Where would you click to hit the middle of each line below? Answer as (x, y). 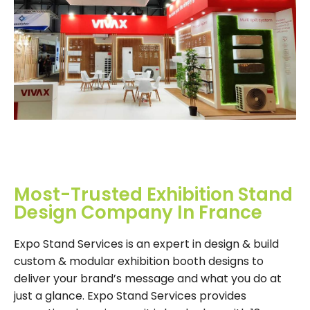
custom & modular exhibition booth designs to (139, 262)
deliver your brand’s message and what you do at (148, 279)
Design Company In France (138, 213)
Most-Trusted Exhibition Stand (153, 195)
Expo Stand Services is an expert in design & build (146, 244)
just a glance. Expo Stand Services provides (130, 296)
